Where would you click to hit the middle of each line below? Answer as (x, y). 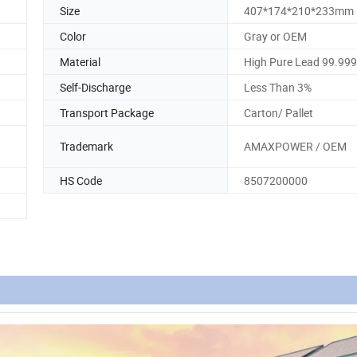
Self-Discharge (95, 87)
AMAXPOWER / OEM (295, 147)
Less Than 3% (278, 87)
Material (80, 61)
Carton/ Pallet (279, 112)
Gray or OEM (275, 36)
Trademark (86, 147)
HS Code (81, 180)
